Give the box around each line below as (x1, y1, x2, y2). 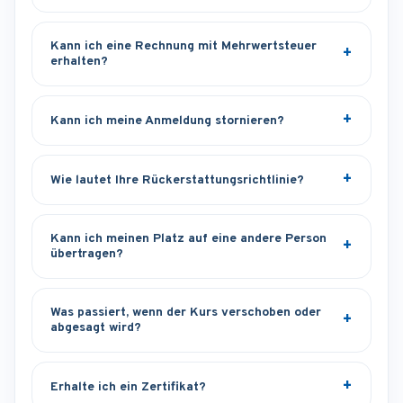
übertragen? (50, 246, 123, 263)
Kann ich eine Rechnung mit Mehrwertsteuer (50, 39, 317, 55)
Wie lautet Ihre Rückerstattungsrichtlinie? (50, 172, 304, 188)
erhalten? (50, 54, 108, 70)
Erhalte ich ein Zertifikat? (50, 379, 206, 395)
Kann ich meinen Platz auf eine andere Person (50, 231, 327, 247)
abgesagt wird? (50, 320, 141, 336)
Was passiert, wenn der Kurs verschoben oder (50, 305, 321, 321)
